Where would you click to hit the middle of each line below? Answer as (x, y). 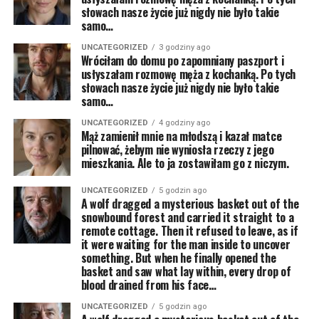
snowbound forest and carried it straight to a (187, 217)
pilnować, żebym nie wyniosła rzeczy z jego (177, 150)
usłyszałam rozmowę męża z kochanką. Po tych (188, 74)
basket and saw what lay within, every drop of (186, 271)
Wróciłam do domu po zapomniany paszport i (182, 61)
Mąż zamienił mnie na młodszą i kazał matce (181, 136)
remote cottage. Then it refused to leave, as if (189, 231)
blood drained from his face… (148, 285)
